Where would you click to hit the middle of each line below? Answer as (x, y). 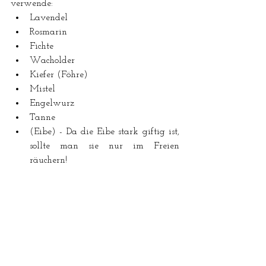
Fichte (42, 46)
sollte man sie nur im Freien (104, 146)
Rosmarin (48, 32)
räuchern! (48, 160)
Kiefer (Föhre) (59, 75)
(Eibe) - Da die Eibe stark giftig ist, (104, 132)
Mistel (42, 89)
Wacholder (52, 60)
